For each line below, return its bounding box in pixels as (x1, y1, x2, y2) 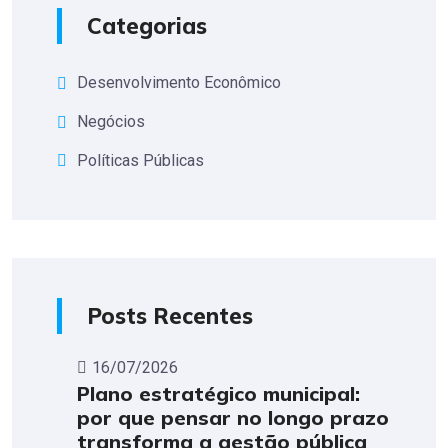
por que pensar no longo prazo (77, 405, 389, 431)
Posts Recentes (87, 302, 253, 331)
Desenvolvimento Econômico (77, 73, 281, 93)
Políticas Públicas (77, 150, 204, 170)
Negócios (77, 111, 145, 131)
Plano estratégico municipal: (77, 381, 360, 407)
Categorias (87, 12, 207, 41)
